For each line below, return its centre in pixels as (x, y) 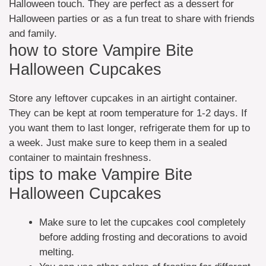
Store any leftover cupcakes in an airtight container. (123, 98)
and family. (33, 33)
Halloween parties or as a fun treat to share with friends (132, 18)
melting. (57, 252)
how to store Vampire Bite (101, 50)
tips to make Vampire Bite (101, 174)
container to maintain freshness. (80, 157)
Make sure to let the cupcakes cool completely (142, 222)
